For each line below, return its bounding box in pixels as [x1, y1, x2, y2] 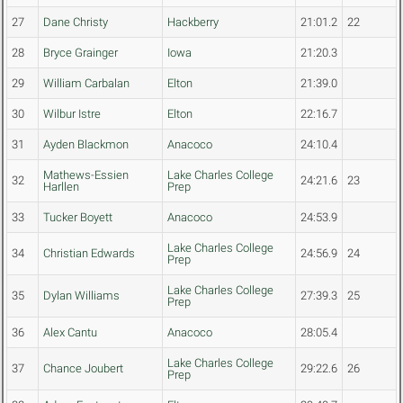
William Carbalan [43, 76, 130, 91]
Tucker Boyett [43, 210, 112, 225]
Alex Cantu [43, 326, 97, 340]
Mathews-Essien [43, 168, 129, 183]
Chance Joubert [43, 362, 123, 376]
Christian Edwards [43, 246, 135, 261]
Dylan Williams [43, 289, 120, 303]
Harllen [43, 180, 79, 194]
